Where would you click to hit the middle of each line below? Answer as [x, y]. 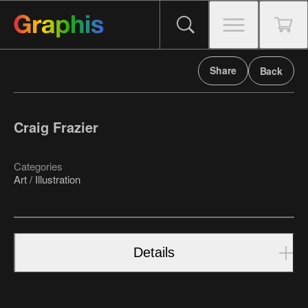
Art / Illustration [47, 179]
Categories [38, 166]
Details [154, 253]
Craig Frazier [56, 127]
